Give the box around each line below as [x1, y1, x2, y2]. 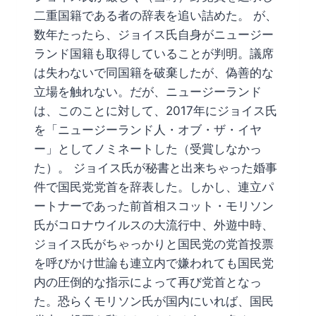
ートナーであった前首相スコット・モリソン [34, 198, 274, 213]
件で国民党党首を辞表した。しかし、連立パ [34, 179, 274, 194]
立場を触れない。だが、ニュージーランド [34, 84, 262, 99]
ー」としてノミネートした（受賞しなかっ [34, 141, 262, 156]
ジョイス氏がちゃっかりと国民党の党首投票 [34, 236, 274, 251]
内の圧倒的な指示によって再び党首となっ [34, 274, 262, 289]
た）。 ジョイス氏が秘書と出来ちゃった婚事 [34, 160, 277, 175]
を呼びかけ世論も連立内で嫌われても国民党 [34, 255, 274, 270]
